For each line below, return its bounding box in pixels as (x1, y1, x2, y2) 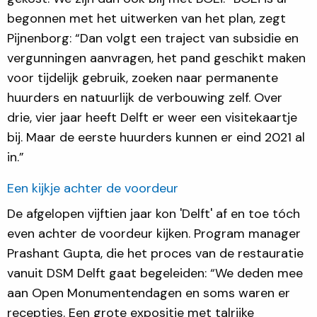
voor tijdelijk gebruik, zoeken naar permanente (7, 69, 278, 86)
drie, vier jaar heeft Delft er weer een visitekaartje (7, 108, 297, 126)
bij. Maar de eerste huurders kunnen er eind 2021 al (7, 128, 305, 146)
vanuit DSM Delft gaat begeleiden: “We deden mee (7, 264, 303, 282)
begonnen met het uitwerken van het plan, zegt (7, 9, 286, 27)
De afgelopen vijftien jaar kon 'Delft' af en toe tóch (7, 204, 300, 222)
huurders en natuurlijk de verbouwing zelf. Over (7, 88, 282, 106)
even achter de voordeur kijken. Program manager (7, 224, 301, 242)
